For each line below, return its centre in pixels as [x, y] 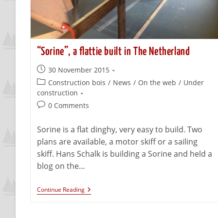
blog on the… [61, 166]
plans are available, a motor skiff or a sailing [117, 142]
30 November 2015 [79, 70]
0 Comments [68, 106]
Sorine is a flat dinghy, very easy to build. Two [119, 130]
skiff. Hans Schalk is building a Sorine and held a [124, 154]
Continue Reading [61, 190]
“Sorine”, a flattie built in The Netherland [113, 52]
